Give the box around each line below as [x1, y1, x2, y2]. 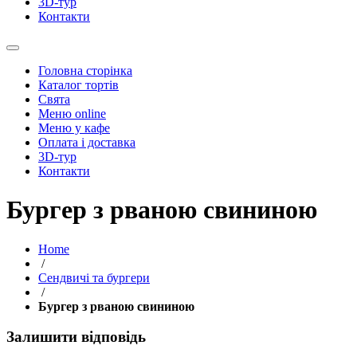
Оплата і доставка [38, 135, 135, 149]
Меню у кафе [38, 120, 110, 135]
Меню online [38, 106, 106, 120]
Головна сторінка [38, 63, 132, 77]
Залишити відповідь [6, 328, 146, 346]
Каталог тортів [38, 77, 119, 92]
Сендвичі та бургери [38, 270, 150, 284]
